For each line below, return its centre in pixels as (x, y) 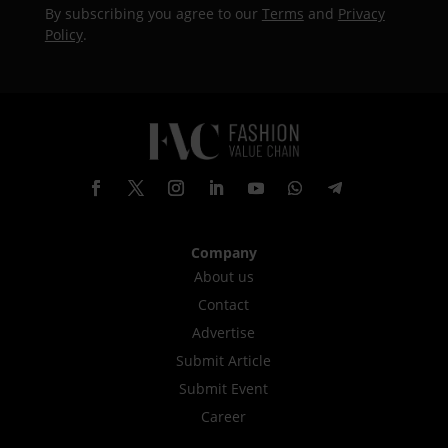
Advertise (224, 332)
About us (223, 276)
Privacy (361, 13)
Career (224, 416)
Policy (63, 34)
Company (223, 252)
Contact (224, 304)
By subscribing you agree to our (153, 13)
